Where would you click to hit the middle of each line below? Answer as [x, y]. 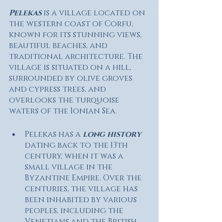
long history [112, 135]
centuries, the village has [82, 189]
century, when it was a [75, 156]
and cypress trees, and [58, 89]
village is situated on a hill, [71, 68]
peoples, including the [75, 211]
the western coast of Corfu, [72, 24]
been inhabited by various [82, 200]
